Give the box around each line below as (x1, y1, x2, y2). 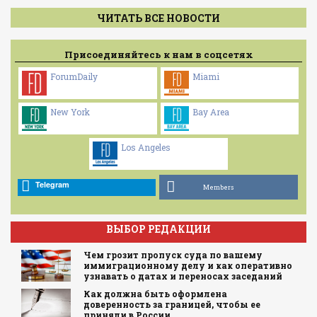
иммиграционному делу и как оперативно (83, 260, 292, 271)
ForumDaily (50, 71, 98, 83)
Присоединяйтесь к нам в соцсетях (64, 47, 253, 61)
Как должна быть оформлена (83, 288, 227, 299)
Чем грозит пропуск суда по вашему (83, 249, 263, 260)
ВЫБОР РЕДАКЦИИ (106, 221, 211, 236)
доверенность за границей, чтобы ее (83, 299, 260, 310)
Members (203, 183, 234, 191)
